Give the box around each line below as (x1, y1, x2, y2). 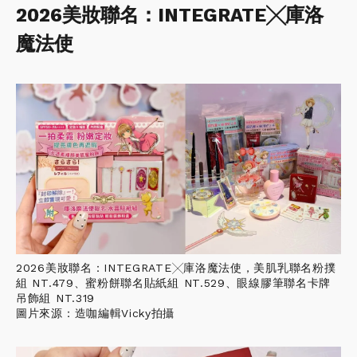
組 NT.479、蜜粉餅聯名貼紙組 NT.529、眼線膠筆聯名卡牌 (16, 276, 331, 289)
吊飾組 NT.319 (16, 291, 95, 304)
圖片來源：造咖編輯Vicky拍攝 (16, 306, 175, 320)
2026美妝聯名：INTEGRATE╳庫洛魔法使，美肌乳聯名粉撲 (16, 261, 336, 274)
